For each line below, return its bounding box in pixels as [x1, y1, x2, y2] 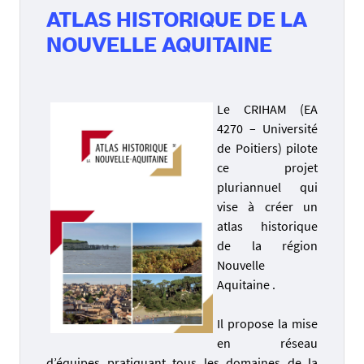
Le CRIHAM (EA [217, 100, 318, 117]
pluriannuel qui [217, 178, 318, 195]
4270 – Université [217, 119, 318, 136]
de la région [217, 236, 318, 253]
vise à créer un [217, 197, 318, 214]
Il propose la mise [217, 314, 318, 331]
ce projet [217, 158, 318, 175]
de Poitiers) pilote [217, 139, 318, 156]
